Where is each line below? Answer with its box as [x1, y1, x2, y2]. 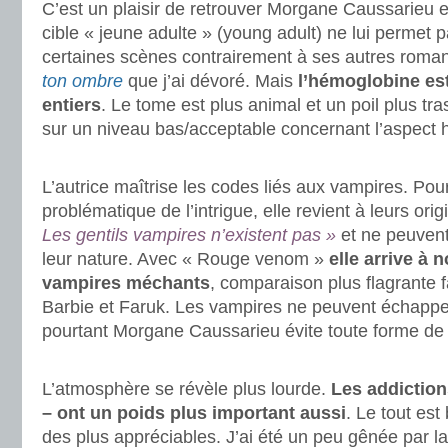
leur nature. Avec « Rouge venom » [42, 249, 329, 269]
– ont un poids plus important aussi [42, 403, 346, 423]
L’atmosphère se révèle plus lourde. [42, 379, 331, 399]
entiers [42, 95, 101, 115]
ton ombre [42, 71, 123, 91]
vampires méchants [42, 273, 210, 293]
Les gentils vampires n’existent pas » [42, 225, 336, 245]
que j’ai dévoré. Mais [123, 71, 293, 91]
